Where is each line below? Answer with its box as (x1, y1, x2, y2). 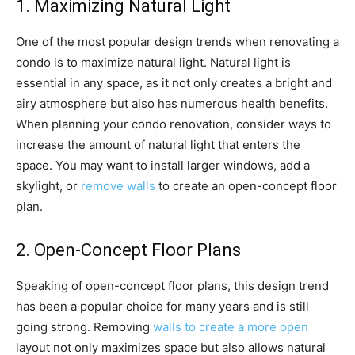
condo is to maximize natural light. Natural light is (16, 55, 291, 70)
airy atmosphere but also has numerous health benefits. (16, 96, 328, 111)
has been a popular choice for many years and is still (16, 299, 309, 314)
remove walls (81, 178, 155, 193)
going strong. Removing (16, 319, 153, 334)
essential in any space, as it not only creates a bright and (16, 75, 332, 90)
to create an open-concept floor (155, 178, 337, 193)
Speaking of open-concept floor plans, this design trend (16, 278, 329, 293)
